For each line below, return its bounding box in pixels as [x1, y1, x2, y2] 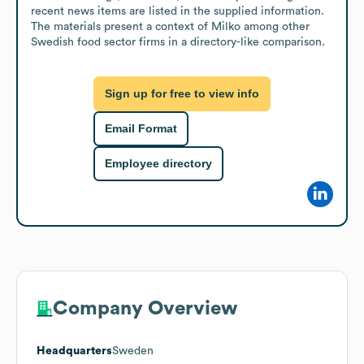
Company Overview [53, 298, 237, 318]
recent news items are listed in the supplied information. [31, 5, 324, 17]
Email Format [105, 122, 177, 136]
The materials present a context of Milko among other [31, 20, 310, 32]
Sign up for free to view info [105, 87, 259, 101]
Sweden [112, 344, 154, 357]
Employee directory [105, 157, 212, 171]
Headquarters [37, 344, 112, 357]
